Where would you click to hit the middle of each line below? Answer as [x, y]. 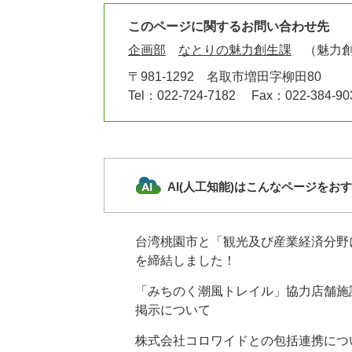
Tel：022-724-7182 [182, 95]
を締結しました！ [185, 260]
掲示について [173, 310]
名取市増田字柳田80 [264, 76]
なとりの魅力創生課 [235, 49]
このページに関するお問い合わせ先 [229, 26]
